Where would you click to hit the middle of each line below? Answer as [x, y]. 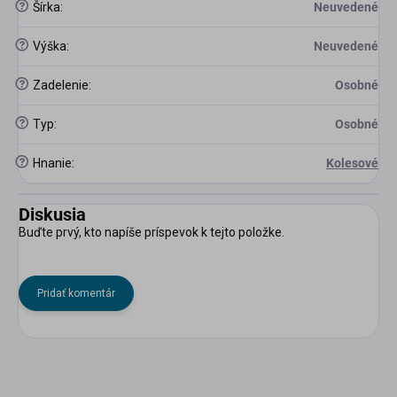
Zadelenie [59, 86]
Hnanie [51, 163]
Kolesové [352, 163]
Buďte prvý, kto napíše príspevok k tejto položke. [152, 233]
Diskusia [52, 215]
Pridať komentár [76, 294]
